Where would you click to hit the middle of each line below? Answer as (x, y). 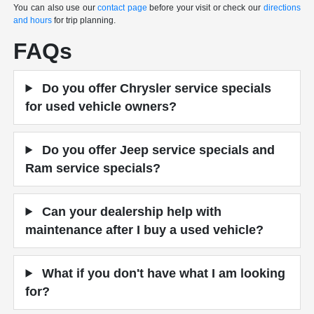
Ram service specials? (93, 168)
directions (282, 7)
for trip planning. (84, 20)
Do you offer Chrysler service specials (155, 88)
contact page (122, 7)
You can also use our (56, 7)
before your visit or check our (205, 7)
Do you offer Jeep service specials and (157, 150)
